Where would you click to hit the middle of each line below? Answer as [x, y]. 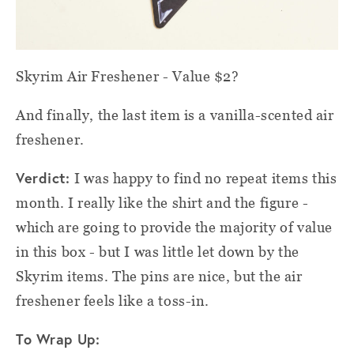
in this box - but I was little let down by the [158, 251]
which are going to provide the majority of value [174, 227]
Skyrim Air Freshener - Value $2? [128, 76]
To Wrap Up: [58, 339]
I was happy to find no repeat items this [206, 178]
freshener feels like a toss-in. [113, 300]
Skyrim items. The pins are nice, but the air [159, 276]
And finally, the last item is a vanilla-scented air [175, 115]
